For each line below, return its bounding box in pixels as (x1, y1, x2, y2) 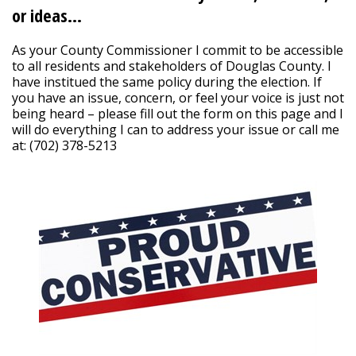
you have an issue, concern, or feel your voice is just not (12, 89, 344, 106)
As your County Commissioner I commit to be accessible (12, 41, 343, 59)
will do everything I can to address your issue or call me (12, 121, 339, 138)
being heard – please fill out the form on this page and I (12, 105, 343, 122)
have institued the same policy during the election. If (12, 73, 322, 91)
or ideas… (12, 3, 82, 27)
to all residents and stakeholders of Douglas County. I (12, 57, 331, 75)
